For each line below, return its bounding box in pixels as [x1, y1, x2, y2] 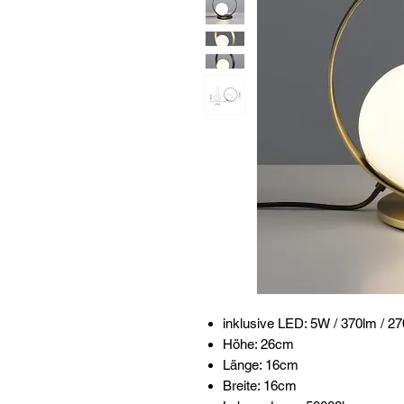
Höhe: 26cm [223, 335, 294, 352]
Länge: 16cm [223, 356, 298, 372]
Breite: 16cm [223, 377, 297, 393]
